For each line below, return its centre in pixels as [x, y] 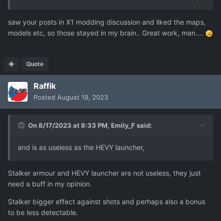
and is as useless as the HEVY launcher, [81, 147]
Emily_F [123, 126]
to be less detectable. [43, 213]
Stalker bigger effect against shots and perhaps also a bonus [107, 202]
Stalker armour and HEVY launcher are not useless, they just [104, 173]
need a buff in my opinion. [50, 184]
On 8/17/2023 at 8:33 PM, [70, 126]
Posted [45, 97]
